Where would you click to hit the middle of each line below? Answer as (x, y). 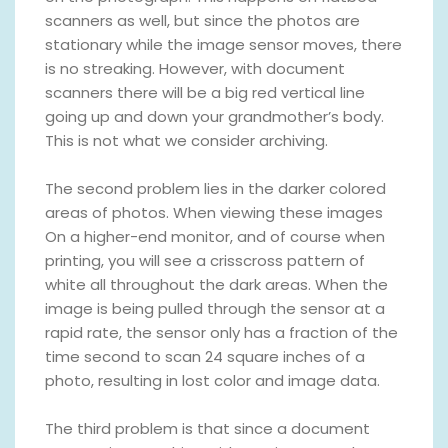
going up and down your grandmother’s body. (214, 116)
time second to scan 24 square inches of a (205, 356)
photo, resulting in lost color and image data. (212, 380)
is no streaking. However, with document (195, 68)
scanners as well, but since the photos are (202, 20)
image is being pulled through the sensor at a (215, 308)
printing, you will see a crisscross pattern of (205, 260)
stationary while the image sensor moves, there (223, 44)
